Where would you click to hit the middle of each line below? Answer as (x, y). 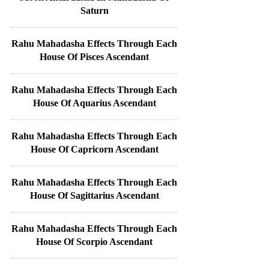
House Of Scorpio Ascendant (94, 241)
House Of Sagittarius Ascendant (94, 195)
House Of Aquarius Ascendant (94, 103)
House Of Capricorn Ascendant (94, 149)
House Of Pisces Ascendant (94, 56)
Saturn (94, 10)
